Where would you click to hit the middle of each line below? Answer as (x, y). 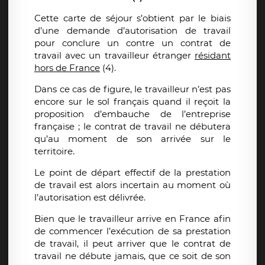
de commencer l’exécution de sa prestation (132, 231)
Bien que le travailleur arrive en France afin (132, 219)
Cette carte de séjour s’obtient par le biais (132, 18)
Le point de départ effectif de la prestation (132, 173)
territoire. (54, 151)
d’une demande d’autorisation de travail (132, 31)
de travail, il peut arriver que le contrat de (132, 244)
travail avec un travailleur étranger (114, 56)
